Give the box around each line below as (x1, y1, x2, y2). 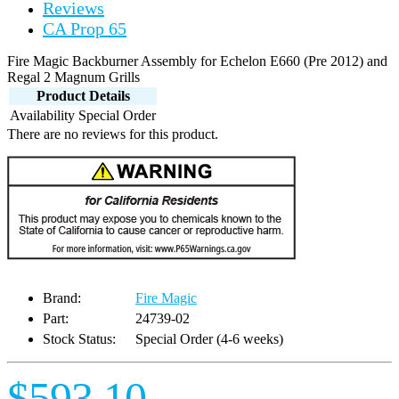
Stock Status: (43, 331, 116, 347)
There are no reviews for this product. (7, 126, 218, 142)
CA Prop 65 (43, 19, 126, 39)
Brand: (43, 290, 81, 306)
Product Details (36, 88, 130, 104)
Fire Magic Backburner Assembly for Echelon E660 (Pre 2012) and (7, 53, 387, 69)
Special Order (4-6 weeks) (135, 331, 283, 347)
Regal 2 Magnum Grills (7, 69, 140, 85)
